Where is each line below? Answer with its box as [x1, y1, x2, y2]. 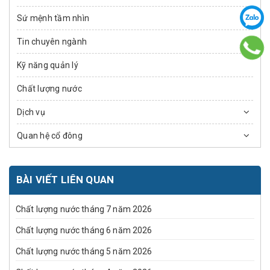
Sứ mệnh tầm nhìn [17, 13, 89, 24]
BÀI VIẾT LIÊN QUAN [16, 174, 115, 186]
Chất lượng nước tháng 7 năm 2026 [16, 204, 152, 215]
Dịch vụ [17, 107, 45, 118]
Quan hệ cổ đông [17, 131, 83, 141]
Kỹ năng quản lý [17, 60, 78, 71]
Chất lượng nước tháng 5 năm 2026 [16, 246, 152, 257]
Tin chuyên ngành [17, 37, 87, 47]
